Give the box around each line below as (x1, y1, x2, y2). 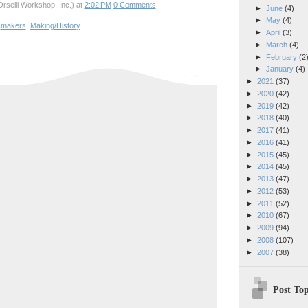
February (265, 52, 299, 61)
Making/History (30, 21, 80, 30)
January (265, 65, 296, 74)
